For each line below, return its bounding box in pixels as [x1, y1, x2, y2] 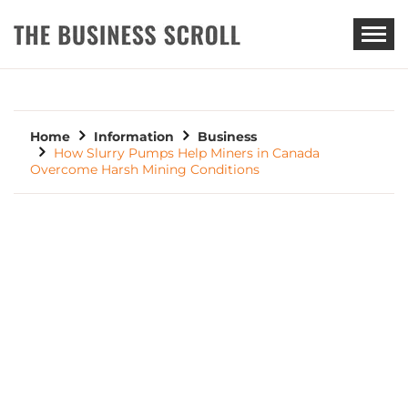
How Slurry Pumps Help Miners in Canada [54, 145, 320, 161]
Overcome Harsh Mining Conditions [30, 161, 260, 178]
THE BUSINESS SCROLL [14, 50, 350, 99]
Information [94, 128, 174, 145]
